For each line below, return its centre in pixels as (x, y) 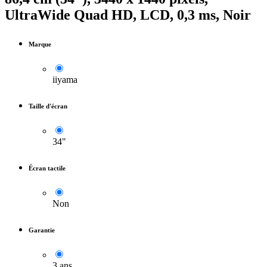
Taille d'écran (48, 106)
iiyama (65, 79)
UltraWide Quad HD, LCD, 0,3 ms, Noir (128, 15)
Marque (40, 44)
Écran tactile (47, 168)
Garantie (42, 230)
